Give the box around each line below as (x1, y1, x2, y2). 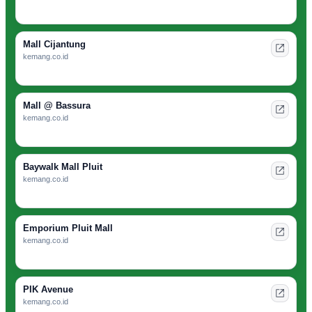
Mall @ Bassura (23, 100, 91, 111)
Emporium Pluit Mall (23, 223, 113, 234)
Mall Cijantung (23, 39, 86, 50)
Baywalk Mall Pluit (23, 162, 102, 173)
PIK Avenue (23, 284, 73, 295)
